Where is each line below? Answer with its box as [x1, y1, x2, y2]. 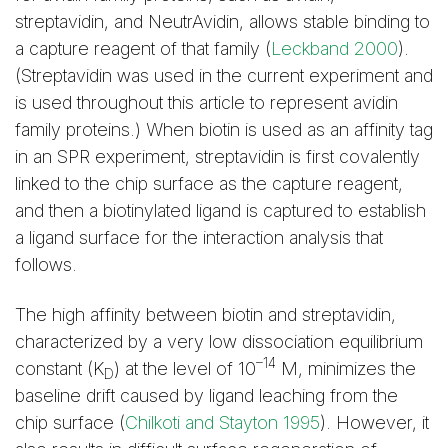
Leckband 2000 [271, 37, 398, 59]
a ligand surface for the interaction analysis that [15, 226, 383, 248]
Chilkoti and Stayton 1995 [125, 412, 320, 434]
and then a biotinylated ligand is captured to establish [15, 199, 426, 221]
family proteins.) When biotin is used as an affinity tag [15, 118, 433, 140]
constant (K [15, 358, 104, 380]
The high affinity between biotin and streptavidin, [15, 304, 396, 326]
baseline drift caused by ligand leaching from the [15, 385, 398, 407]
